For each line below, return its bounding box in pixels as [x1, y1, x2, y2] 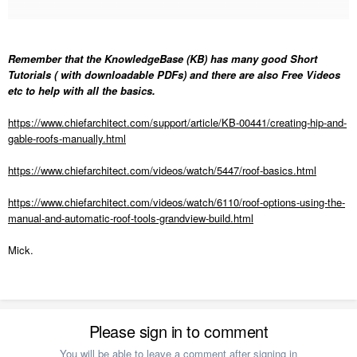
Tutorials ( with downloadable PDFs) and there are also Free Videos [8, 67, 340, 83]
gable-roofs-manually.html [8, 131, 126, 147]
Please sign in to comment [88, 320, 269, 343]
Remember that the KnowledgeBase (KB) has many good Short [8, 51, 317, 67]
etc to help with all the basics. [8, 83, 155, 99]
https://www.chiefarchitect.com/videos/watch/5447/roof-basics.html [8, 163, 316, 178]
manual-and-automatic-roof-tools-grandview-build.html [8, 210, 253, 226]
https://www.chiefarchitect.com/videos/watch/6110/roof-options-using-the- [8, 194, 345, 210]
